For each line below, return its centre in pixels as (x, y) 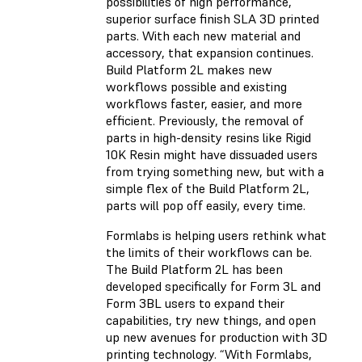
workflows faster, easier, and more (204, 104)
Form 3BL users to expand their (195, 303)
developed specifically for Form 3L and (213, 286)
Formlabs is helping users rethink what (216, 236)
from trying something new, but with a (215, 172)
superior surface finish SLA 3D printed (213, 19)
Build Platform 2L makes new (189, 70)
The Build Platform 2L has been (194, 269)
